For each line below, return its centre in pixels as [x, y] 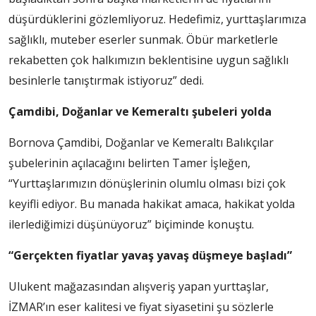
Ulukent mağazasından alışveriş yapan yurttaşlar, [139, 287]
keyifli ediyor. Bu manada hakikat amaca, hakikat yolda [152, 204]
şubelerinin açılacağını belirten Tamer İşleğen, [129, 163]
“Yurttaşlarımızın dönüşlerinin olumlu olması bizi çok [147, 184]
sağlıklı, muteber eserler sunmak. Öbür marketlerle [143, 40]
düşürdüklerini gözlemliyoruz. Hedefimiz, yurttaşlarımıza [157, 19]
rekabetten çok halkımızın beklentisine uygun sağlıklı [148, 60]
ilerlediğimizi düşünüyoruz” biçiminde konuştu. [140, 225]
